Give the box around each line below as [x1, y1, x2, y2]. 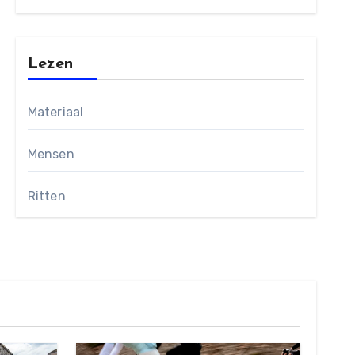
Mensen [27, 146, 74, 162]
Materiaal [27, 104, 84, 120]
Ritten [27, 188, 66, 204]
